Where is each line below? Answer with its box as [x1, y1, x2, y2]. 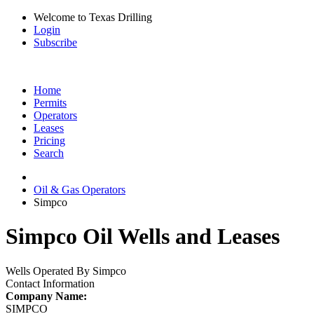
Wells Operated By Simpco [6, 264, 126, 277]
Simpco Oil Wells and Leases [6, 224, 280, 250]
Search [34, 147, 64, 159]
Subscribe [34, 36, 77, 48]
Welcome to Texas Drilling [34, 11, 152, 23]
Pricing [34, 135, 65, 146]
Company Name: [6, 289, 87, 302]
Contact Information [6, 277, 95, 289]
